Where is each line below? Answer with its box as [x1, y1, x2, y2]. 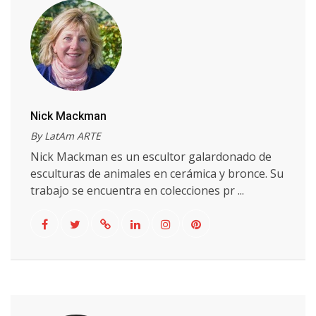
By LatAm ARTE [30, 129, 101, 142]
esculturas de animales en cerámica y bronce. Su [30, 166, 284, 181]
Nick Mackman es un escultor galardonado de [30, 149, 272, 164]
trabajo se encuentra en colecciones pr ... [30, 183, 244, 198]
